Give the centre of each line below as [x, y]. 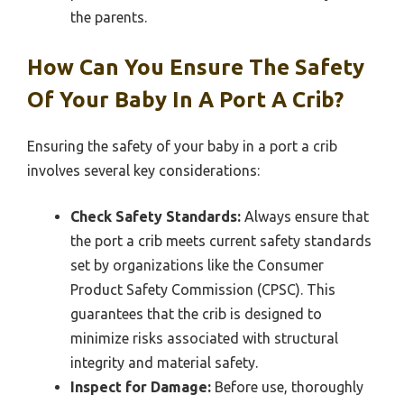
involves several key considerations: [143, 171]
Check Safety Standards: [156, 217]
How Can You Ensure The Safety [196, 68]
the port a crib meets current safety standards [221, 241]
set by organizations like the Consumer [197, 266]
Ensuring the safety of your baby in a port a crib [182, 147]
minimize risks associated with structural [204, 339]
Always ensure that [305, 217]
